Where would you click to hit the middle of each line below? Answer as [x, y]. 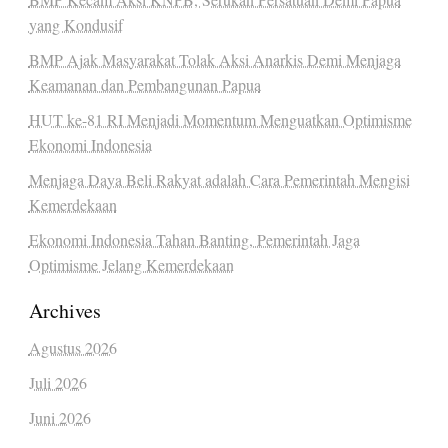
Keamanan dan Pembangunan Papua [144, 85]
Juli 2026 [57, 383]
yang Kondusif [75, 25]
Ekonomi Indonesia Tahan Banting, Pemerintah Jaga [194, 240]
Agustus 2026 [72, 348]
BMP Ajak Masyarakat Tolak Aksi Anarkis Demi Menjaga [214, 60]
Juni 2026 [59, 418]
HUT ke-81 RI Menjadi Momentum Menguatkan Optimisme [220, 120]
